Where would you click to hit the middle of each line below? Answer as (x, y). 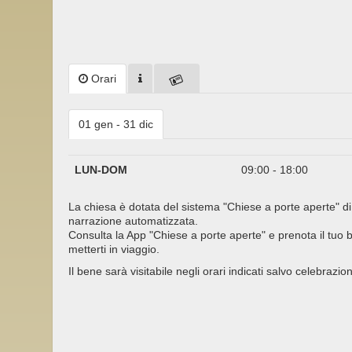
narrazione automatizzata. (133, 221)
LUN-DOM (101, 170)
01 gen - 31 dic (116, 125)
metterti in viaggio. (114, 249)
